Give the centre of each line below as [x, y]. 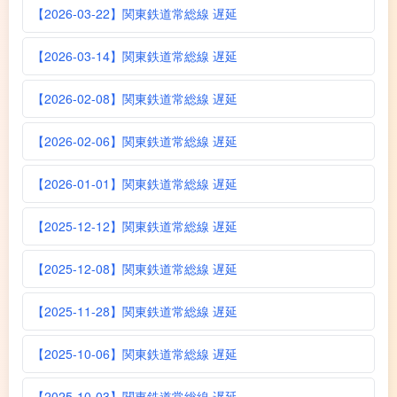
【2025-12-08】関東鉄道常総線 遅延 [135, 268]
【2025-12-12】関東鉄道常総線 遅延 [135, 226]
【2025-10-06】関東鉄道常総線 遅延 [135, 353]
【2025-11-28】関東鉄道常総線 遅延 [135, 311]
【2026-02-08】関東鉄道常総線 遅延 [135, 98]
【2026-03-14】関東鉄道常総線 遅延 [135, 55]
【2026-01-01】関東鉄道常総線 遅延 [135, 183]
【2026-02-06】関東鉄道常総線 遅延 [135, 140]
